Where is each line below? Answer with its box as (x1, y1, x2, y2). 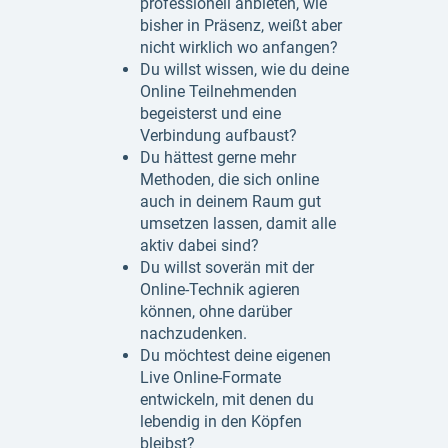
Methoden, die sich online (140, 170, 319, 189)
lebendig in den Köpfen (140, 412, 302, 431)
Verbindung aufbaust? (140, 126, 297, 145)
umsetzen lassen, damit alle (140, 214, 336, 233)
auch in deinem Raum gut (140, 192, 321, 211)
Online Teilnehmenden (140, 82, 297, 101)
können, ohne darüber (140, 302, 292, 321)
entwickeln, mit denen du (140, 390, 314, 409)
